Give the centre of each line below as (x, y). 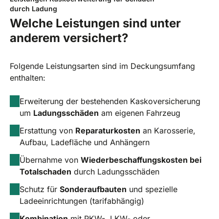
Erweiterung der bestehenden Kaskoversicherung (110, 101)
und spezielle (152, 189)
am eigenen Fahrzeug (140, 113)
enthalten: (28, 77)
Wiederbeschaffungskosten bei (141, 160)
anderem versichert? (69, 38)
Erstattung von (47, 130)
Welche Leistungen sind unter (95, 23)
